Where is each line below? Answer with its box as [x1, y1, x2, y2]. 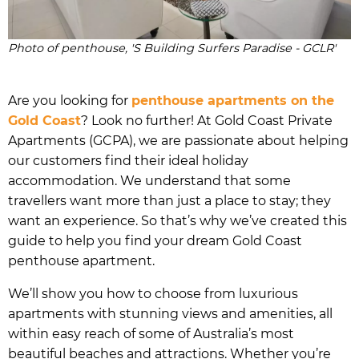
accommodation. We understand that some [8, 172, 291, 188]
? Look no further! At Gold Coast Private [81, 112, 333, 128]
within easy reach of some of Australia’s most [8, 325, 294, 341]
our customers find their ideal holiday [8, 152, 248, 168]
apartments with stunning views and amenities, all [8, 305, 333, 321]
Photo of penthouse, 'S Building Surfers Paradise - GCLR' [8, 40, 336, 55]
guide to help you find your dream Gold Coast [8, 232, 302, 248]
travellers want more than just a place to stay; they [8, 192, 331, 208]
